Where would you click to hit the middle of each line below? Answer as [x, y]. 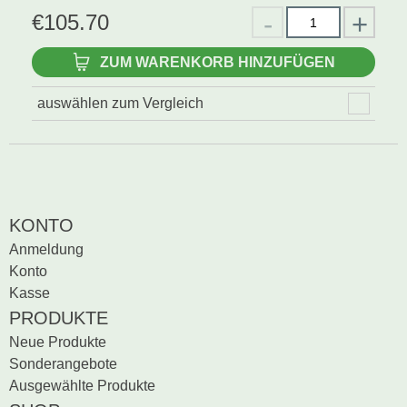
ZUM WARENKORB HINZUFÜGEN [217, 62]
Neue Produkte [58, 342]
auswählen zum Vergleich [120, 103]
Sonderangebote [63, 364]
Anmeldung [46, 249]
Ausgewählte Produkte [82, 386]
